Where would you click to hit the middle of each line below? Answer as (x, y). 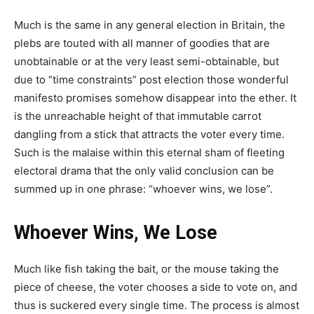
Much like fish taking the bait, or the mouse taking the (146, 268)
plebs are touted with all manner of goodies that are (142, 43)
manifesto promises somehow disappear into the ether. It (155, 97)
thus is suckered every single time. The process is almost (157, 305)
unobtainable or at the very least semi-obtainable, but (146, 61)
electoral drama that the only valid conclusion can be (144, 170)
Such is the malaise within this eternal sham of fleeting (149, 152)
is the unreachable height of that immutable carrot (138, 116)
